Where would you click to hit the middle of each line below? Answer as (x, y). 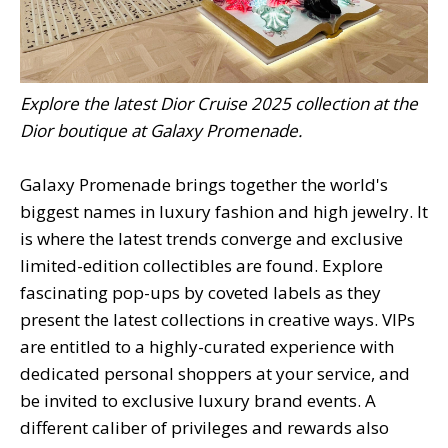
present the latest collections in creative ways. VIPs (217, 319)
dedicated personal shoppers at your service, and (215, 373)
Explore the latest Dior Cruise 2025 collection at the (219, 103)
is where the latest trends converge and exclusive (211, 238)
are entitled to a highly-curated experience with (207, 346)
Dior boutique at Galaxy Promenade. (161, 130)
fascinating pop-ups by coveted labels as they (200, 292)
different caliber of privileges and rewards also (204, 427)
